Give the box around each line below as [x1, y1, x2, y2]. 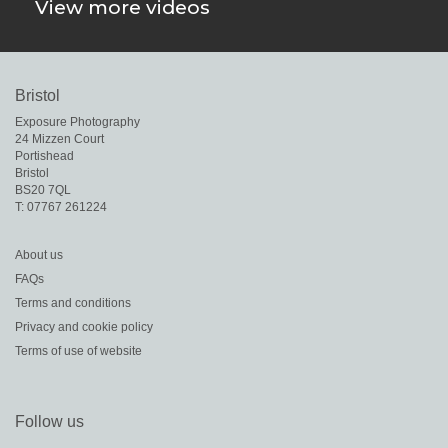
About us [15, 248, 63, 263]
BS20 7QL [15, 183, 71, 198]
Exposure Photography [15, 115, 140, 130]
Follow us [15, 413, 84, 431]
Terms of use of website [15, 344, 142, 359]
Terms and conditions [15, 296, 131, 311]
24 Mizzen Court [15, 132, 104, 147]
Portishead [15, 149, 74, 164]
